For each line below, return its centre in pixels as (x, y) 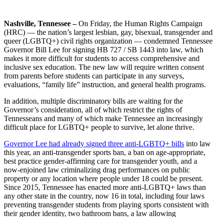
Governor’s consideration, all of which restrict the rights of (93, 109)
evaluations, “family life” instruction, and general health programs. (105, 84)
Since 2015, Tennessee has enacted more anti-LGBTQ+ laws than (105, 187)
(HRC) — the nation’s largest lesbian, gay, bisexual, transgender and (108, 32)
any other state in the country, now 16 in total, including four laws (104, 196)
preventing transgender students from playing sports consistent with (106, 204)
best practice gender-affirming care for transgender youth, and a (101, 161)
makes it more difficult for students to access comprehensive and (102, 58)
